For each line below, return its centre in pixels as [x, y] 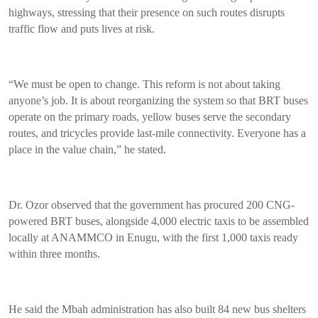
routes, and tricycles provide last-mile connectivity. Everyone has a [157, 133]
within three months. [54, 254]
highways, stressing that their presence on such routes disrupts [147, 13]
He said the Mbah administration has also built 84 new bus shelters [157, 309]
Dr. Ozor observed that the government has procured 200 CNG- [152, 205]
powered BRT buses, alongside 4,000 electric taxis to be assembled [159, 221]
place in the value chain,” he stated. [87, 150]
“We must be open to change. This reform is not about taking [144, 84]
